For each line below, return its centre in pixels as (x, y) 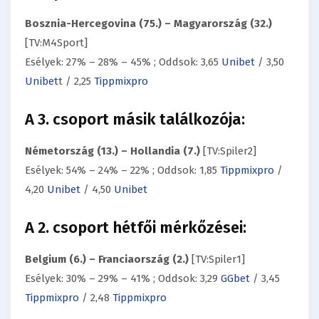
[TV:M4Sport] (56, 42)
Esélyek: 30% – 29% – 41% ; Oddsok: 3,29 (123, 278)
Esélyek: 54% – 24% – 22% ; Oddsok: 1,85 (122, 170)
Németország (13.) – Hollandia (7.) (113, 151)
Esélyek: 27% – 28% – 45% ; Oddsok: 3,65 (123, 62)
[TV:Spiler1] (217, 259)
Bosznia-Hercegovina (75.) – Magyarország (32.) (148, 23)
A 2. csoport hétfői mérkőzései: (136, 227)
